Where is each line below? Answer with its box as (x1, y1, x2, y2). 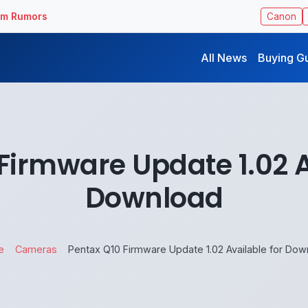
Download (85, 179, 223, 217)
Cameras (15, 243, 57, 255)
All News (201, 51, 247, 65)
